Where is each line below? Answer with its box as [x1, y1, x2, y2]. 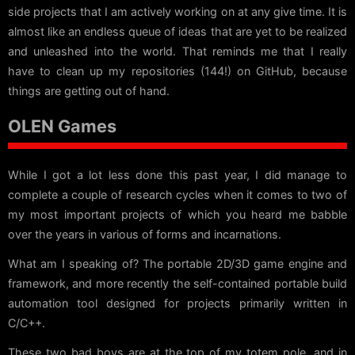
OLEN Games [8, 116, 116, 137]
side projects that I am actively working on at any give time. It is [8, 5, 347, 19]
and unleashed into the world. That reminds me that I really [8, 44, 347, 59]
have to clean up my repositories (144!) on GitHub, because [8, 64, 347, 78]
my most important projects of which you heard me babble [8, 208, 347, 222]
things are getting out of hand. [8, 84, 170, 98]
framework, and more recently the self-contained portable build [8, 277, 347, 291]
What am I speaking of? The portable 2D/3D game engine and [8, 257, 347, 271]
